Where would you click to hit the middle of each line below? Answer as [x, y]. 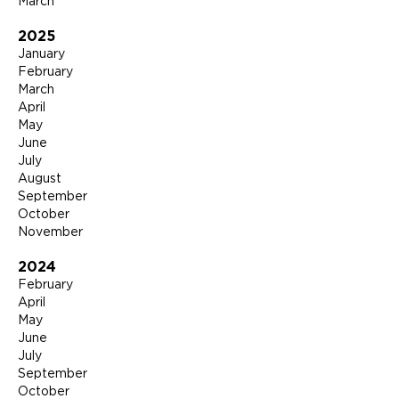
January [41, 55]
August [40, 179]
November [50, 233]
